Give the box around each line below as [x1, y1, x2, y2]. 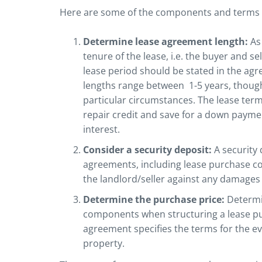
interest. [83, 123, 120, 136]
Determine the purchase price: [83, 193, 227, 206]
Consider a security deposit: [83, 143, 214, 157]
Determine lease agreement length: [83, 35, 250, 49]
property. [83, 237, 127, 250]
